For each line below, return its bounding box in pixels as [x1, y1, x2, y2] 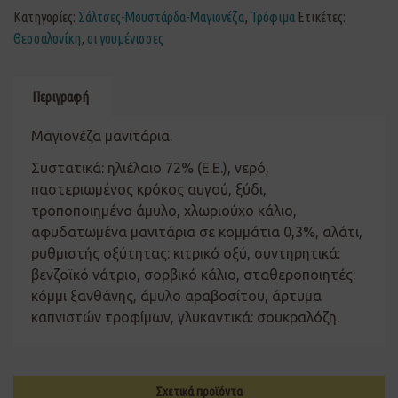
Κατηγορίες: [13, 8, 78, 25]
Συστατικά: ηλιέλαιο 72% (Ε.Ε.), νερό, [31, 159, 269, 176]
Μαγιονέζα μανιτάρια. [31, 127, 172, 144]
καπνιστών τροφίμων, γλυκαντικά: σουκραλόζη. [31, 308, 339, 325]
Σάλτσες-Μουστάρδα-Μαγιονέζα [78, 8, 244, 25]
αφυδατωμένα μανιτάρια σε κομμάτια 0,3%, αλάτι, [31, 223, 362, 240]
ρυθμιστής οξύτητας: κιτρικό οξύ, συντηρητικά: [31, 244, 340, 261]
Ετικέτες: [298, 8, 346, 25]
